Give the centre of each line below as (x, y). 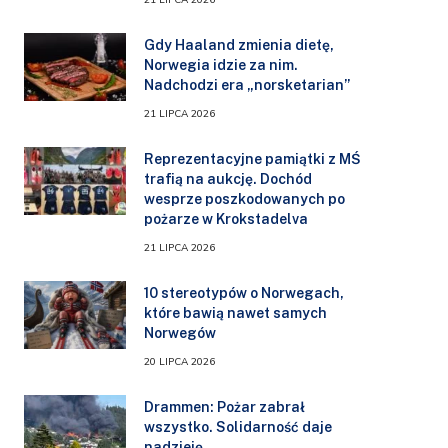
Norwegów (180, 332)
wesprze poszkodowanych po (244, 198)
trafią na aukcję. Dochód (228, 178)
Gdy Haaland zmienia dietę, (239, 44)
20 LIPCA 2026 (179, 361)
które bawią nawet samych (235, 312)
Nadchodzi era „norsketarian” (247, 84)
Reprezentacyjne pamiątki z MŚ (252, 158)
